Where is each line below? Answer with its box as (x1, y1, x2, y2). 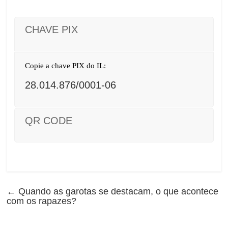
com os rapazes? (7, 195, 77, 206)
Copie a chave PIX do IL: (25, 62, 106, 70)
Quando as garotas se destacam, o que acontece (16, 186, 219, 196)
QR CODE (25, 115, 73, 126)
